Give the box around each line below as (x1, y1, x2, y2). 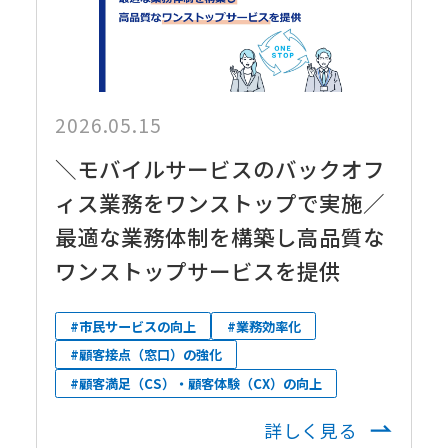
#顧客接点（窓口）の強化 (70, 345, 223, 365)
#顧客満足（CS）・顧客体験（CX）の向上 (70, 373, 323, 393)
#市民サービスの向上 (70, 316, 197, 336)
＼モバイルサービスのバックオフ (54, 152, 385, 184)
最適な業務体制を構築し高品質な (54, 220, 385, 252)
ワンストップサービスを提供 (54, 254, 341, 286)
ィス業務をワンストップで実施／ (54, 186, 385, 218)
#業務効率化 (226, 316, 301, 336)
